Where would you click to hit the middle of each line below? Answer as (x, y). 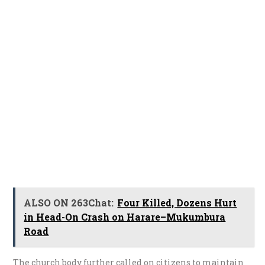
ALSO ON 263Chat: (69, 202)
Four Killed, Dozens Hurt (177, 202)
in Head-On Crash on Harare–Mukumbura (125, 216)
